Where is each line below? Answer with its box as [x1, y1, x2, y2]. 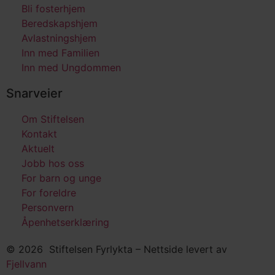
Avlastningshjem [21, 31, 96, 44]
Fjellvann [6, 257, 47, 270]
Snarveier [6, 85, 63, 101]
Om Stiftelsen [21, 112, 84, 125]
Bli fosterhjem [21, 2, 85, 15]
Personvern [21, 201, 74, 214]
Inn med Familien [21, 46, 99, 59]
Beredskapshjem [21, 17, 98, 29]
